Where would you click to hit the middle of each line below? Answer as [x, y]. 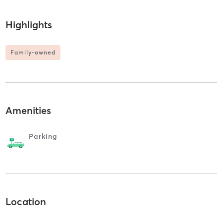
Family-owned [33, 52]
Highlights [28, 24]
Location [26, 201]
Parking [43, 137]
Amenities [28, 111]
